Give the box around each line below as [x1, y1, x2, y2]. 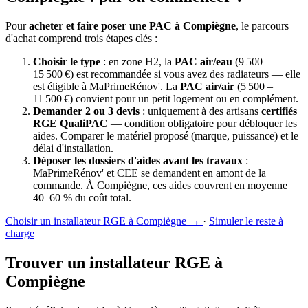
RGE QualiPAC [33, 118, 108, 130]
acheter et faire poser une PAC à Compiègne [29, 20, 236, 32]
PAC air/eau [175, 56, 232, 68]
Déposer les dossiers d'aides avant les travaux [33, 155, 243, 167]
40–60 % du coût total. [33, 192, 131, 204]
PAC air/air [180, 80, 234, 93]
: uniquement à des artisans [140, 105, 261, 118]
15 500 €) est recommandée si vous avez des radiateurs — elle [33, 68, 300, 80]
